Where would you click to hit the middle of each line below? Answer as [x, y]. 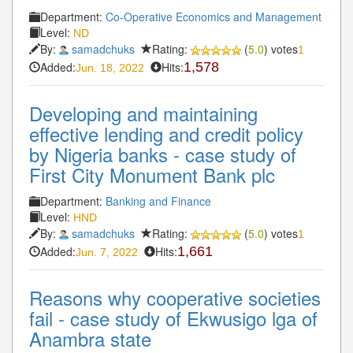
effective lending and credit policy [166, 133]
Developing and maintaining [143, 113]
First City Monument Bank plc [152, 174]
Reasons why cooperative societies [175, 297]
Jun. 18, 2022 [110, 67]
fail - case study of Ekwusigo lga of [173, 318]
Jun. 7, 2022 [107, 252]
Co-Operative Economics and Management [214, 16]
